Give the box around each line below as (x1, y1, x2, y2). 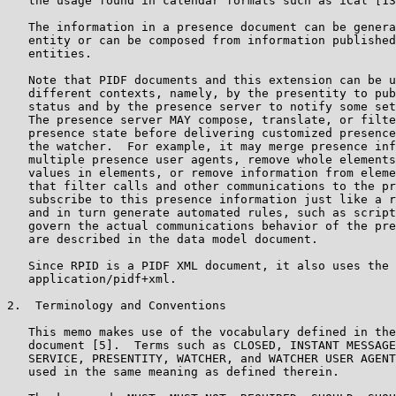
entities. (7, 46, 92, 60)
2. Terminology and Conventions (7, 298, 226, 312)
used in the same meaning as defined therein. (7, 364, 339, 378)
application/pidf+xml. (7, 271, 177, 286)
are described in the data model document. (7, 232, 318, 246)
